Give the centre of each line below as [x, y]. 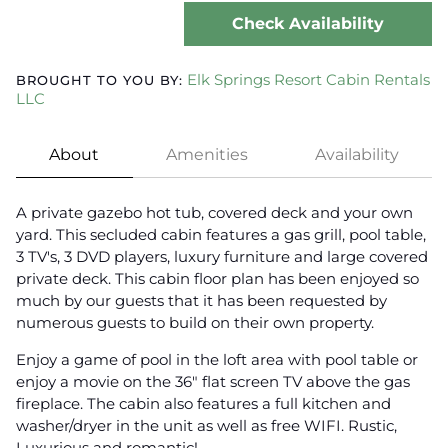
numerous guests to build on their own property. [195, 323]
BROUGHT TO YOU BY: [99, 80]
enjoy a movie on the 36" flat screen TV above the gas [213, 382]
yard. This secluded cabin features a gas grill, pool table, [221, 235]
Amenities [207, 155]
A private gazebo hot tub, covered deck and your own [214, 213]
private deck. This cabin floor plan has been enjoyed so [217, 279]
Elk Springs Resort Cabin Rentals [308, 80]
